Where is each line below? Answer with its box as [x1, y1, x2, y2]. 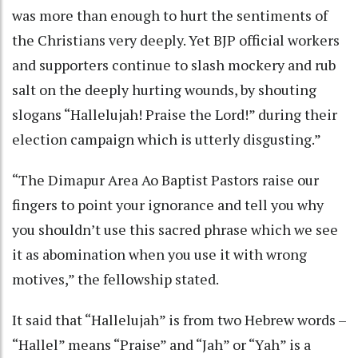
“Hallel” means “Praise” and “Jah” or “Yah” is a [12, 334, 311, 354]
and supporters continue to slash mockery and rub [12, 54, 336, 74]
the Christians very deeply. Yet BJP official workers [12, 30, 340, 50]
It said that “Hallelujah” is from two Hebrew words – [12, 309, 346, 329]
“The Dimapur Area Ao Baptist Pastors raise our [12, 169, 319, 189]
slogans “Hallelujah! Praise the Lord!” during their [12, 104, 337, 124]
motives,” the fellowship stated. [12, 268, 219, 288]
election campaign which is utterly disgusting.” [12, 129, 321, 149]
